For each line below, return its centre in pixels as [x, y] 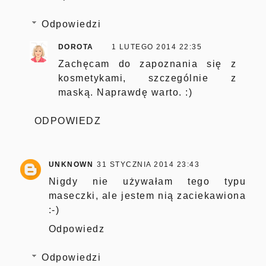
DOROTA [76, 47]
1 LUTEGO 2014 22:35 [157, 47]
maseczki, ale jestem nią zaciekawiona [147, 195]
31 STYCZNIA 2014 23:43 [148, 164]
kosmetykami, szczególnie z [147, 78]
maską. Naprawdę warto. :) [125, 92]
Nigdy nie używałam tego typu [147, 181]
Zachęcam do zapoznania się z [147, 64]
